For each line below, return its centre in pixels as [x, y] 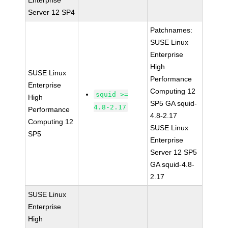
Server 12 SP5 [174, 152]
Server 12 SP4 [52, 12]
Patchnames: [172, 30]
